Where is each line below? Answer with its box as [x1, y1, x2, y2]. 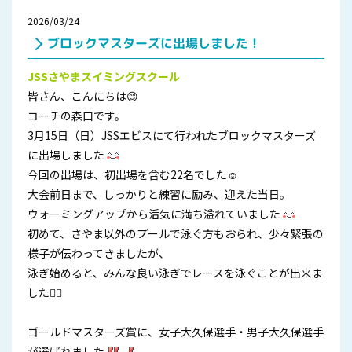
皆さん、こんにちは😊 [27, 88, 138, 104]
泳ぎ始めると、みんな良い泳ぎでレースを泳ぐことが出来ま [27, 265, 323, 280]
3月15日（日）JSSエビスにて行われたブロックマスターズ [27, 127, 316, 143]
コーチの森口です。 [27, 108, 126, 123]
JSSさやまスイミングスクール [27, 68, 180, 84]
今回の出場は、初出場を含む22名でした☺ [27, 167, 238, 182]
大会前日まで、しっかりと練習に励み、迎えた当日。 [27, 186, 291, 202]
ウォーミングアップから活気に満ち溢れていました [27, 206, 280, 222]
